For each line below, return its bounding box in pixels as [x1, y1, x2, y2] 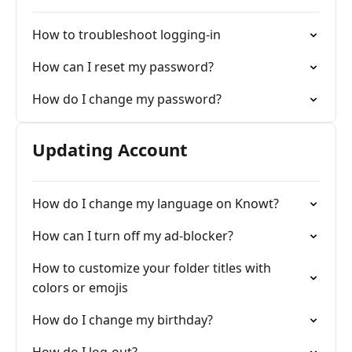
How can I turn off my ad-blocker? [32, 227, 233, 244]
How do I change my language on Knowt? [32, 195, 279, 212]
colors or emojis [32, 279, 128, 296]
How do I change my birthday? [32, 311, 213, 328]
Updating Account [32, 137, 188, 161]
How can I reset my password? [32, 58, 214, 75]
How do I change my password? [32, 90, 222, 108]
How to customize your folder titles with [32, 259, 271, 277]
